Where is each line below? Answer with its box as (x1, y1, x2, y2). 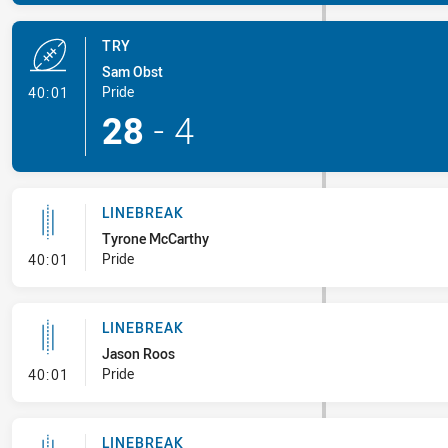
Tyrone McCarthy (101, 229, 209, 248)
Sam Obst (101, 62, 163, 81)
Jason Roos (101, 344, 175, 363)
